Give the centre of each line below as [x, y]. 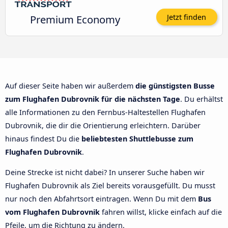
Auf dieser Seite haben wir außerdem [70, 85]
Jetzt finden [187, 17]
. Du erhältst [202, 99]
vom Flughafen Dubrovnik [52, 212]
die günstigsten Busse [175, 85]
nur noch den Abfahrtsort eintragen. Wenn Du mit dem [102, 199]
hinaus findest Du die [43, 138]
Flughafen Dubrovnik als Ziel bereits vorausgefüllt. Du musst [110, 186]
